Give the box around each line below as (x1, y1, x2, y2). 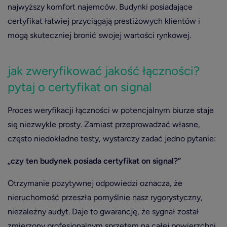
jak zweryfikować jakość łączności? (8, 63, 200, 78)
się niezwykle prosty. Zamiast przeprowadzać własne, (8, 120, 200, 129)
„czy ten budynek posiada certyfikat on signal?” (8, 156, 181, 166)
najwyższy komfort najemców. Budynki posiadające (8, 2, 193, 12)
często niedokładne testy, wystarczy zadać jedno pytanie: (8, 134, 216, 143)
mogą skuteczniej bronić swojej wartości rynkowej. (8, 30, 191, 40)
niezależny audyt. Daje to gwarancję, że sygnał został (8, 207, 199, 216)
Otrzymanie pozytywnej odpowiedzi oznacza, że (8, 178, 182, 188)
